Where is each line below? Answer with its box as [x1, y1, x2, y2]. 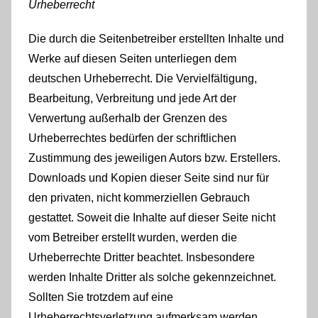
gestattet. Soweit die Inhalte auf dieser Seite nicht [28, 211, 275, 224]
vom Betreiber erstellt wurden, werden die [28, 231, 237, 243]
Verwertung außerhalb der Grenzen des [28, 111, 227, 124]
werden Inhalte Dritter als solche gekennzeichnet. [28, 270, 276, 283]
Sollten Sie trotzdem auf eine [28, 290, 173, 303]
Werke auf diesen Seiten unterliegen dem [28, 52, 236, 65]
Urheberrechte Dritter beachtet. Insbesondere [28, 251, 255, 263]
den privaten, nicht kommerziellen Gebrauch [28, 191, 250, 204]
